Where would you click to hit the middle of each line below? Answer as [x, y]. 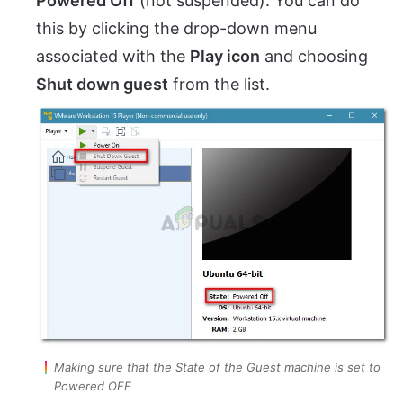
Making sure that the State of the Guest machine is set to [217, 367]
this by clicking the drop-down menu [176, 29]
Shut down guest [102, 85]
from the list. [219, 85]
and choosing [314, 57]
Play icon [225, 57]
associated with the [113, 57]
